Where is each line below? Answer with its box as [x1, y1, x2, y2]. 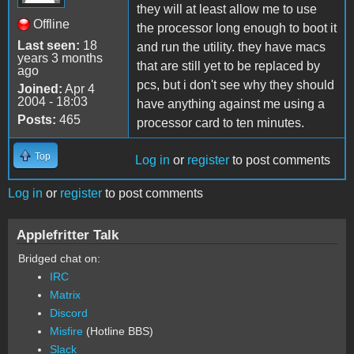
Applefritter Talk [17, 226, 119, 243]
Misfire [50, 324, 83, 337]
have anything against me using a [137, 96, 325, 111]
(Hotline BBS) [83, 324, 153, 337]
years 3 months [17, 51, 103, 65]
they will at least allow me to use [137, 2, 317, 16]
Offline [33, 17, 70, 31]
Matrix [50, 288, 81, 301]
